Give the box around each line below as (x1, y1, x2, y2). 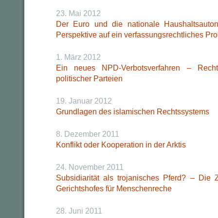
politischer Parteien (56, 74, 123, 83)
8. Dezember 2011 (56, 130, 119, 138)
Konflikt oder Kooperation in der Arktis (56, 141, 186, 149)
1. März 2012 (56, 53, 101, 61)
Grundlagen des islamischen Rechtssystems (56, 108, 209, 116)
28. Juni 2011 (56, 207, 102, 215)
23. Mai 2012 (56, 9, 101, 18)
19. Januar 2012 (56, 97, 112, 105)
